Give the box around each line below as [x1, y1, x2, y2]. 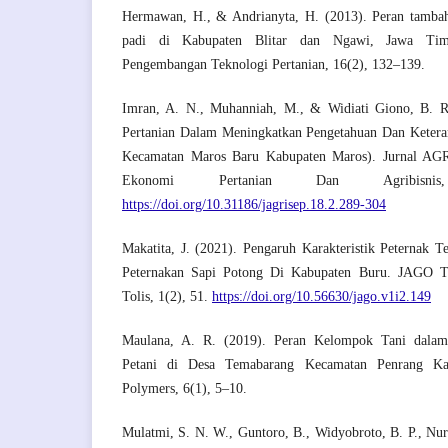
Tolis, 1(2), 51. [122, 289, 212, 305]
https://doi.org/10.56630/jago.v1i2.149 [212, 289, 431, 305]
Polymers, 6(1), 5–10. [122, 381, 247, 397]
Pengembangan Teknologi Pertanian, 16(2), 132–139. [122, 57, 425, 73]
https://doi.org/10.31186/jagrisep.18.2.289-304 [122, 197, 386, 213]
